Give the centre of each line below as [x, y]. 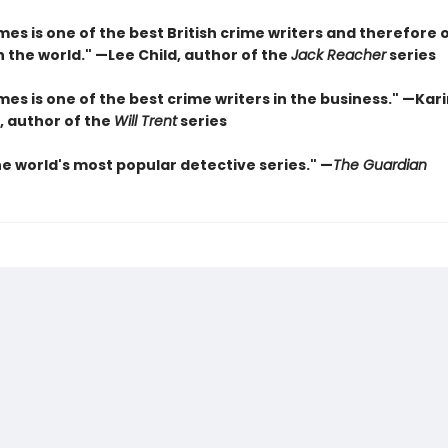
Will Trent [145, 121]
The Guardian [379, 165]
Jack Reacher [338, 55]
